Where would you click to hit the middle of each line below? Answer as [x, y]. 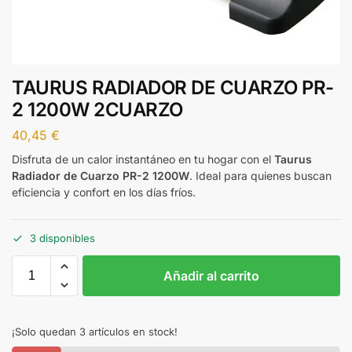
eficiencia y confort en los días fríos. [104, 192]
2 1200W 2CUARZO [97, 110]
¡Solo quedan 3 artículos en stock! [95, 332]
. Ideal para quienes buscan [260, 175]
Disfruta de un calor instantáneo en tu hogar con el [143, 159]
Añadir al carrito [211, 276]
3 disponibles [62, 238]
